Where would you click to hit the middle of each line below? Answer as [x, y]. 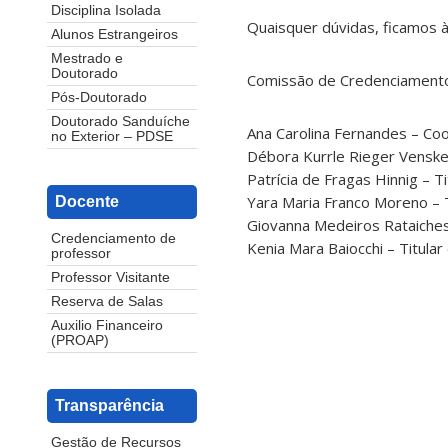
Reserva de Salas [107, 302]
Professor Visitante [110, 278]
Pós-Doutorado [99, 98]
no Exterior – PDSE [112, 137]
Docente [87, 202]
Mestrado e [87, 59]
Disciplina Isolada [106, 11]
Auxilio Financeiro [107, 326]
